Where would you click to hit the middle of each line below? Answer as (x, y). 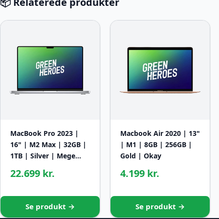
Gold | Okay (141, 156)
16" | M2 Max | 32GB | (48, 145)
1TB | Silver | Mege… (46, 156)
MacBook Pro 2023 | (44, 133)
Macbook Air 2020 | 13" (160, 133)
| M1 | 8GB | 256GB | (156, 145)
